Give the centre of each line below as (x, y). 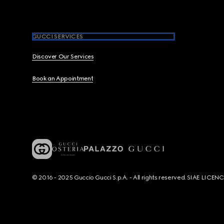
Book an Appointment (63, 78)
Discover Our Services (63, 56)
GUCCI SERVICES (57, 36)
